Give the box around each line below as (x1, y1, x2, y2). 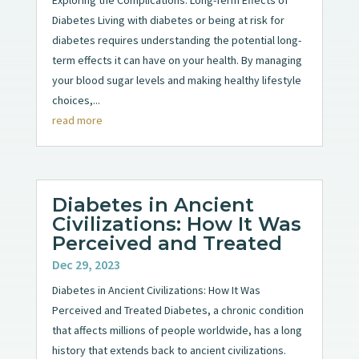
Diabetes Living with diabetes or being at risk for (51, 12, 284, 27)
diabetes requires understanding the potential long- (51, 32, 301, 47)
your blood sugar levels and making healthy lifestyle (51, 72, 301, 87)
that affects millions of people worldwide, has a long (51, 323, 302, 338)
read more (51, 112, 103, 127)
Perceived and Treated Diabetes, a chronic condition (51, 303, 304, 318)
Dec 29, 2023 (51, 256, 120, 273)
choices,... (51, 92, 100, 107)
